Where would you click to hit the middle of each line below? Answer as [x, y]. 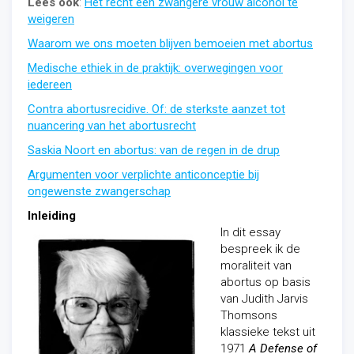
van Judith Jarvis [264, 299]
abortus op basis [265, 282]
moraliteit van [256, 265]
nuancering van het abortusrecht [112, 126]
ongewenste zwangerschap [99, 191]
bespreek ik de [260, 249]
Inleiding [52, 216]
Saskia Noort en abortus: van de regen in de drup [154, 150]
